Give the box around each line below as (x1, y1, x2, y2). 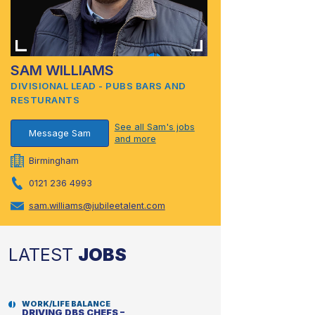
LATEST (8, 243, 78, 265)
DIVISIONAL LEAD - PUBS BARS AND (11, 79, 186, 91)
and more (114, 134, 156, 145)
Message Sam (29, 127, 91, 139)
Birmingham (28, 155, 79, 166)
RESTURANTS (11, 94, 80, 105)
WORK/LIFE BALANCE (22, 299, 112, 309)
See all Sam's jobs (114, 122, 195, 133)
